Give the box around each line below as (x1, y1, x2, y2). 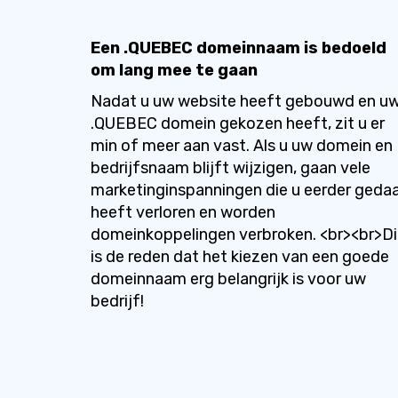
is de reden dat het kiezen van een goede (91, 247, 389, 267)
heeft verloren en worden (91, 203, 275, 222)
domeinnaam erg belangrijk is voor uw (91, 269, 366, 289)
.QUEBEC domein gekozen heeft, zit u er (91, 114, 385, 133)
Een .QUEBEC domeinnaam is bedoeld (91, 38, 386, 58)
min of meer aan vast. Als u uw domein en (91, 136, 393, 155)
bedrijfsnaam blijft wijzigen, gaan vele (91, 158, 370, 178)
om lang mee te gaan (91, 60, 258, 80)
